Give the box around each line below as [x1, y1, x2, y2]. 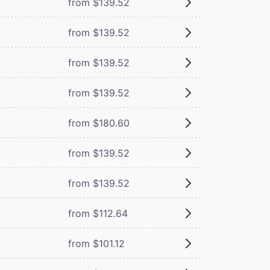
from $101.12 [67, 237, 125, 250]
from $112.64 [67, 207, 128, 219]
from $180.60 [67, 116, 130, 129]
